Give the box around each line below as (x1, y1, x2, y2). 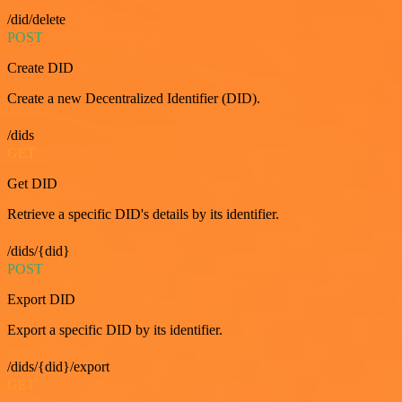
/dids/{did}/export (7, 358, 109, 374)
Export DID (7, 291, 75, 307)
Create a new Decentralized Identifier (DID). (7, 90, 260, 106)
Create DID (7, 59, 74, 75)
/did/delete (7, 11, 66, 27)
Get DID (7, 175, 57, 191)
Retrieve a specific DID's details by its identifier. (7, 205, 279, 222)
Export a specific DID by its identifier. (7, 321, 223, 337)
